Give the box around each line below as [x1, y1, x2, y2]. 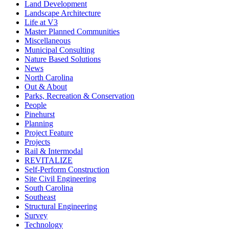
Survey [25, 211, 48, 220]
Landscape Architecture [25, 8, 101, 17]
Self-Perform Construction [25, 165, 109, 174]
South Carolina [25, 183, 73, 192]
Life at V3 [25, 17, 58, 27]
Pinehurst [25, 109, 55, 119]
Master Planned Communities [25, 27, 120, 36]
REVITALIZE [25, 155, 73, 165]
